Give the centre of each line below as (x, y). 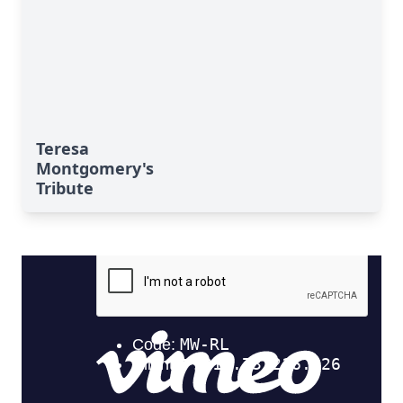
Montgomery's (95, 168)
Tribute (65, 188)
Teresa (63, 148)
